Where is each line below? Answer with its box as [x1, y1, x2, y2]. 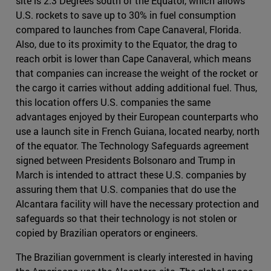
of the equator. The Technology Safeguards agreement [16, 139, 249, 152]
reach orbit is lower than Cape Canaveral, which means [16, 52, 251, 65]
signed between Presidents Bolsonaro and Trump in [16, 154, 235, 167]
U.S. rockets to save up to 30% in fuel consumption [16, 8, 236, 22]
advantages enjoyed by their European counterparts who [16, 110, 258, 123]
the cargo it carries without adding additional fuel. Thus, [16, 81, 257, 94]
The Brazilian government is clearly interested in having [16, 250, 253, 264]
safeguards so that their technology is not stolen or [16, 212, 237, 225]
